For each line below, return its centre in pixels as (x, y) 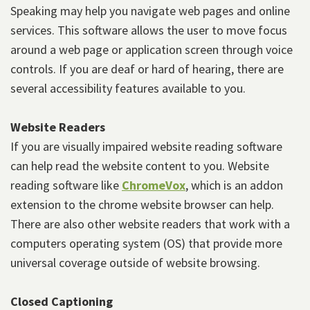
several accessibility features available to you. (128, 89)
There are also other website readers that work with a (150, 224)
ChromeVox (154, 185)
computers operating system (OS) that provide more (146, 244)
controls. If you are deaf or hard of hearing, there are (147, 69)
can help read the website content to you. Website (140, 166)
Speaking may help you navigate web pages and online (150, 11)
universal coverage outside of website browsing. (135, 263)
